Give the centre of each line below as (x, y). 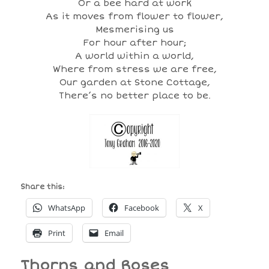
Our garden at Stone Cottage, (134, 82)
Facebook (141, 207)
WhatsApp (66, 207)
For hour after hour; (134, 42)
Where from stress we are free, (134, 69)
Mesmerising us (134, 29)
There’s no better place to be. (134, 95)
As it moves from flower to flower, (134, 16)
